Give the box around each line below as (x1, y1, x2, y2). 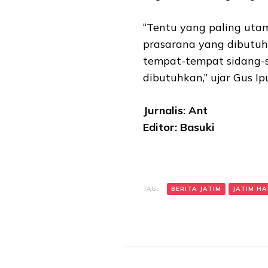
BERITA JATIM (171, 184, 221, 193)
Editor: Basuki (143, 120, 215, 134)
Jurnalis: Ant (143, 103, 208, 117)
